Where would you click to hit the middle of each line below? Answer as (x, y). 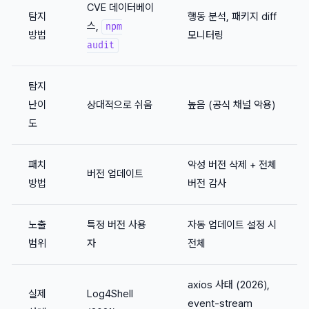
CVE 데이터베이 (120, 8)
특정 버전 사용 (117, 225)
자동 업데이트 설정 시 (232, 225)
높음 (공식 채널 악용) (231, 105)
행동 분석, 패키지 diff (232, 17)
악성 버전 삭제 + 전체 (232, 165)
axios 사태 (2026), (229, 285)
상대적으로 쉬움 (120, 105)
